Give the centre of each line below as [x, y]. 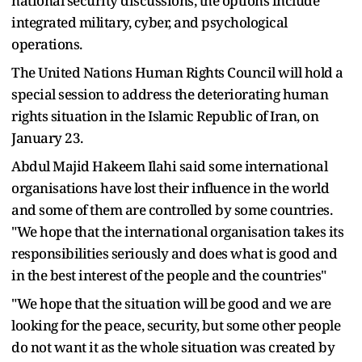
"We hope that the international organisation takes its [177, 231]
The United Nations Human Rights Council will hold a [177, 72]
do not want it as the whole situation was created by [173, 347]
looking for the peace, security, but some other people [176, 325]
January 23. [47, 137]
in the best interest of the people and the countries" [169, 275]
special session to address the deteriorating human [170, 94]
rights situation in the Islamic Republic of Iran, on [165, 116]
